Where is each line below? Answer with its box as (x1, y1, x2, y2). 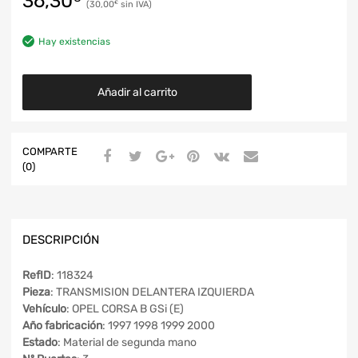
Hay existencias (38, 35, 110, 47)
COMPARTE (22, 145, 78, 157)
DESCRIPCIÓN (22, 232, 99, 247)
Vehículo (22, 302, 66, 316)
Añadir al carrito (97, 85, 177, 99)
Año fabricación (22, 319, 102, 333)
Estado (22, 336, 58, 350)
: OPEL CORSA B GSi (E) (66, 302, 184, 316)
